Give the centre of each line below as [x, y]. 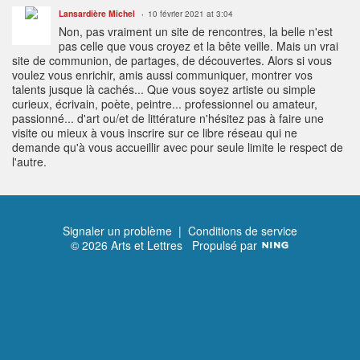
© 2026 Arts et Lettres [131, 245]
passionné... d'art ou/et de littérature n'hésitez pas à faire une [168, 119]
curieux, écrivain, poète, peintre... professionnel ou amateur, [165, 104]
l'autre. [29, 162]
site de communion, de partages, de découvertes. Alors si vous [172, 61]
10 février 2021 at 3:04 [190, 14]
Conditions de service [243, 231]
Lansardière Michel [97, 14]
